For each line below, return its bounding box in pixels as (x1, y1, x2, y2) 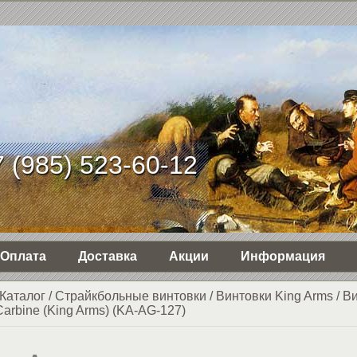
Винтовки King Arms (215, 289, 333, 303)
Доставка (78, 249, 137, 263)
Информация (241, 249, 325, 263)
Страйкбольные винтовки (54, 289, 206, 303)
